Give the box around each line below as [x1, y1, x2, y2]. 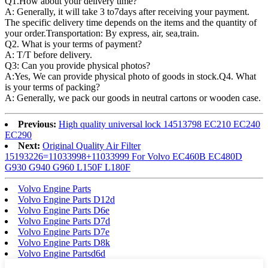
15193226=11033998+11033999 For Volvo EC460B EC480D [5, 151, 242, 162]
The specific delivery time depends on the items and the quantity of [5, 17, 257, 28]
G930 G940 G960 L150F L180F [5, 162, 130, 172]
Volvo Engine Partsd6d [18, 248, 105, 258]
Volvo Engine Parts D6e [18, 205, 109, 215]
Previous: [18, 118, 56, 129]
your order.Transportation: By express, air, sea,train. [5, 28, 199, 38]
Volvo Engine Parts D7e [18, 226, 109, 237]
